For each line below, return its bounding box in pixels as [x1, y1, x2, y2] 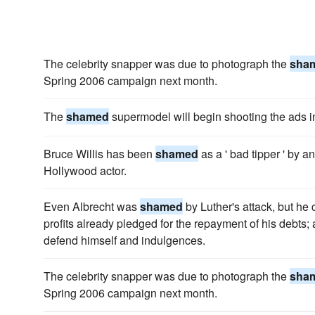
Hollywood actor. [44, 162, 127, 179]
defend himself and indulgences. [44, 232, 205, 248]
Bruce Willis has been [44, 146, 155, 162]
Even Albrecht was [44, 198, 140, 214]
